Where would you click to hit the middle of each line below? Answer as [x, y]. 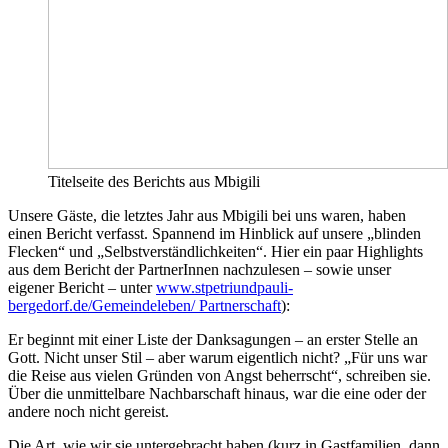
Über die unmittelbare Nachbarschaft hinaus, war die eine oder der [217, 394]
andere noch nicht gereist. [88, 412]
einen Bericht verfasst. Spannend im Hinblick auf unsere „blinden [214, 234]
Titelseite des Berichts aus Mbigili [154, 182]
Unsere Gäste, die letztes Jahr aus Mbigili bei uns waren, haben [207, 216]
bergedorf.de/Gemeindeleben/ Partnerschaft [144, 306]
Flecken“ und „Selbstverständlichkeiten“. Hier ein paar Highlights [215, 252]
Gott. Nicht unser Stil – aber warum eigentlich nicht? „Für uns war [217, 358]
